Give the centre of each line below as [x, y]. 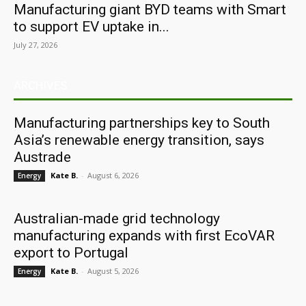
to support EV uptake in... [92, 27]
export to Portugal [71, 253]
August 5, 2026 [113, 271]
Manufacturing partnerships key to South [142, 123]
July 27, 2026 [36, 45]
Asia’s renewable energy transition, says [139, 140]
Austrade [42, 157]
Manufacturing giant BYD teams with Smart [150, 10]
